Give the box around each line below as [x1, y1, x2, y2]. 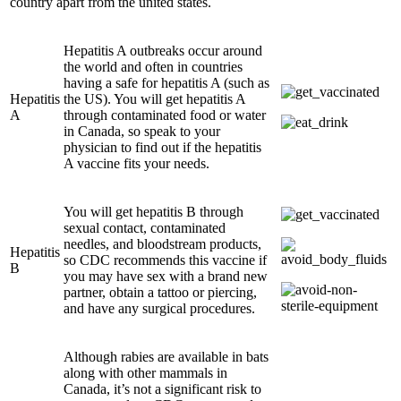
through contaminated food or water [64, 107, 266, 124]
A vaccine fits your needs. [64, 156, 209, 172]
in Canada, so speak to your [64, 124, 220, 140]
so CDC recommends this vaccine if [64, 252, 267, 269]
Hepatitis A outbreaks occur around [64, 43, 262, 59]
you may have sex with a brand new [64, 269, 268, 285]
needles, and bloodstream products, [64, 236, 261, 252]
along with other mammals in [64, 365, 227, 381]
